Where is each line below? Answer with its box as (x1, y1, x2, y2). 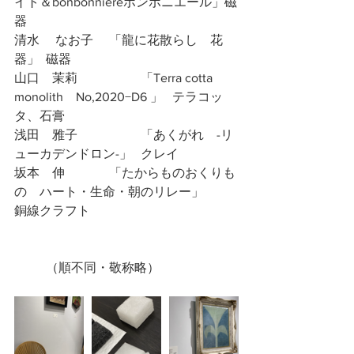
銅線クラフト (14, 204, 90, 217)
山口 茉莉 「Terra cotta (14, 71, 77, 85)
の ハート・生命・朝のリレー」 (14, 185, 204, 198)
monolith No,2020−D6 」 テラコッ (14, 90, 166, 104)
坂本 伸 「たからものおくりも (14, 166, 65, 179)
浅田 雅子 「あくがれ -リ (14, 128, 77, 141)
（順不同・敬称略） (46, 261, 160, 274)
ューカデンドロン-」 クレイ (141, 147, 179, 160)
